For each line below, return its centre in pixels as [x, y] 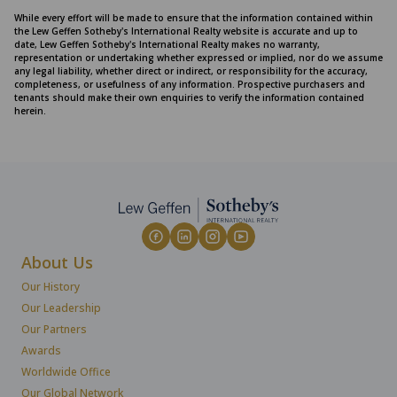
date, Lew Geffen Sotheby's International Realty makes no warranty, [167, 44]
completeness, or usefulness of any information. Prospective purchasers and [190, 84]
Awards [41, 350]
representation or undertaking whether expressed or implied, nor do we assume [198, 58]
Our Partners [54, 329]
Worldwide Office [66, 371]
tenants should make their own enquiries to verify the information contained [189, 97]
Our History [51, 286]
